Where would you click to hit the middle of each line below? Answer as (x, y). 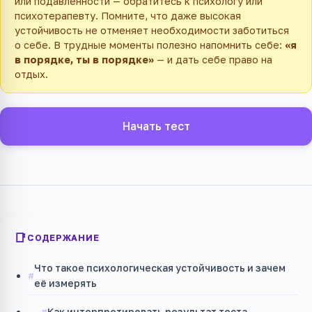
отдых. (31, 74)
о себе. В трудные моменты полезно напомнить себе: (150, 45)
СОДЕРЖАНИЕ (63, 238)
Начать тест (156, 126)
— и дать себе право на (213, 60)
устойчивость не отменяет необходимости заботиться (152, 30)
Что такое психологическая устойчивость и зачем (160, 267)
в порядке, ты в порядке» (84, 60)
